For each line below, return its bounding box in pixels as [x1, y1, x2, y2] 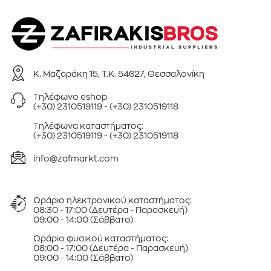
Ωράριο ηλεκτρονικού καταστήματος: [33, 194, 192, 204]
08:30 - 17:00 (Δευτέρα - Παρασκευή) [33, 204, 188, 214]
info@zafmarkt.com [33, 152, 119, 163]
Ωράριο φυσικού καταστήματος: [33, 232, 168, 243]
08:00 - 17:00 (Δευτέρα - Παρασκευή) [33, 242, 188, 252]
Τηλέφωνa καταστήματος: [33, 120, 145, 130]
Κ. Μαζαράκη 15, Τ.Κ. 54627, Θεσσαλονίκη [33, 68, 204, 78]
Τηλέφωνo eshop [33, 91, 109, 101]
